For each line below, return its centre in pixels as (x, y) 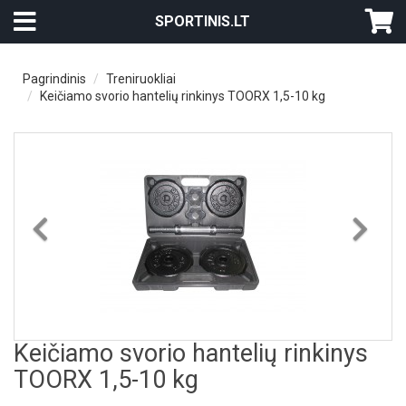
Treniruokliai (141, 79)
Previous (88, 228)
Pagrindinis (54, 79)
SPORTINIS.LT (203, 21)
